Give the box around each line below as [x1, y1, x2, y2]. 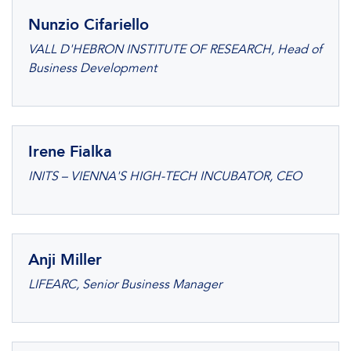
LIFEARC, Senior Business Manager [28, 277, 222, 292]
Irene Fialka [28, 142, 112, 161]
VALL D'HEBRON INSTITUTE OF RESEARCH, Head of [28, 42, 322, 57]
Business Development [28, 60, 157, 76]
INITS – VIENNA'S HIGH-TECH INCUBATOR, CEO [28, 168, 302, 184]
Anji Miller [28, 250, 102, 269]
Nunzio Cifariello [28, 15, 149, 34]
